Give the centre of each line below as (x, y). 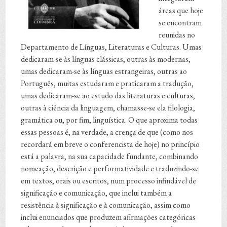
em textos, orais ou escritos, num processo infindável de (109, 181)
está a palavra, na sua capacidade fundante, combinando (110, 157)
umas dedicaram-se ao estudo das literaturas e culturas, (108, 96)
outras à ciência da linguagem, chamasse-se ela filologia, (108, 108)
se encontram (180, 23)
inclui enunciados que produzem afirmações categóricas (108, 217)
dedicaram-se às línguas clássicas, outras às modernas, (106, 59)
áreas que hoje (181, 11)
